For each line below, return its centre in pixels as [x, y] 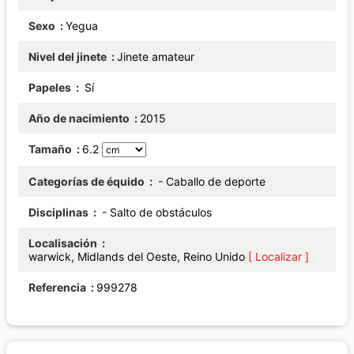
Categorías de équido [88, 181]
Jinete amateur [156, 56]
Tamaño [51, 149]
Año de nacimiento [80, 118]
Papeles [51, 87]
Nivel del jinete [69, 56]
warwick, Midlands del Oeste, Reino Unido [138, 256]
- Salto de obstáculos [160, 212]
